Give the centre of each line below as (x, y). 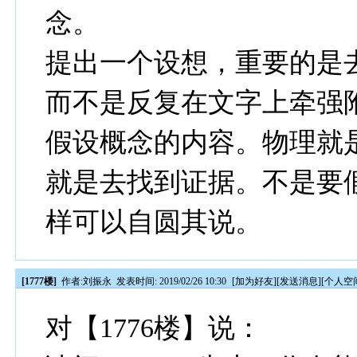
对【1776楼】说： (154, 328)
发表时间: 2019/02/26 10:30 (172, 281)
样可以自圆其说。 (154, 222)
